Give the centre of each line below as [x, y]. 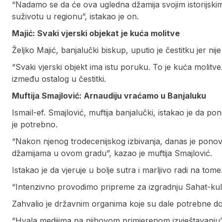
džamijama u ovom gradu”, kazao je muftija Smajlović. [112, 153]
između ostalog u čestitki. [59, 79]
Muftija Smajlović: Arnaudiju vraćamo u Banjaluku [109, 96]
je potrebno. [35, 125]
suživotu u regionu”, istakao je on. [75, 17]
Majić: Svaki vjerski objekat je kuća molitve [96, 33]
